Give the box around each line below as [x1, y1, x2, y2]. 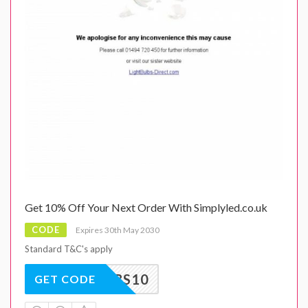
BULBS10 [87, 270, 149, 287]
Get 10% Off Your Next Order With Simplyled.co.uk [25, 200, 267, 214]
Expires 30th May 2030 [76, 224, 159, 235]
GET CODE [34, 272, 96, 285]
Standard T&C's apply [25, 243, 113, 254]
